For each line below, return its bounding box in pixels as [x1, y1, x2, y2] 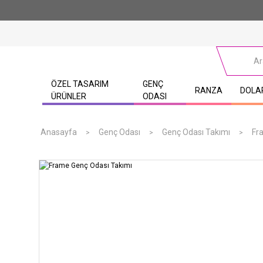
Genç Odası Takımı [162, 127, 230, 137]
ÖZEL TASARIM [51, 79, 109, 89]
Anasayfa [41, 127, 77, 137]
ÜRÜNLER [51, 92, 86, 101]
